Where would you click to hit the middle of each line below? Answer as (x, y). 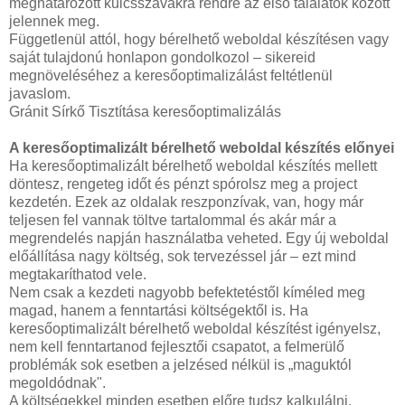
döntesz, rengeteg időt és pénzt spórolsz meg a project (183, 184)
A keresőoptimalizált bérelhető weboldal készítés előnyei (202, 148)
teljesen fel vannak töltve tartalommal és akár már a (173, 220)
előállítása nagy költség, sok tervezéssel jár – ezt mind (183, 256)
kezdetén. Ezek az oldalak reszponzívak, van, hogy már (186, 202)
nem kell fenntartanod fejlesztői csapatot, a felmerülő (177, 347)
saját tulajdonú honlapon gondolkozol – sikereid (162, 57)
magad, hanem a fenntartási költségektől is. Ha (159, 311)
